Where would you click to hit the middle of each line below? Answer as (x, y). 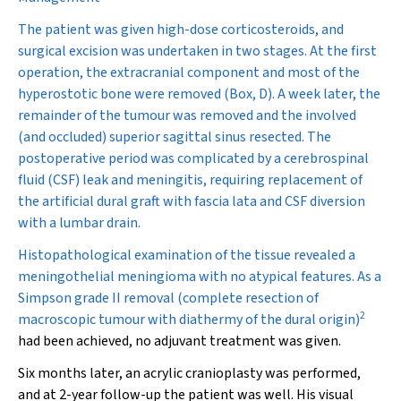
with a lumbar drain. (79, 223)
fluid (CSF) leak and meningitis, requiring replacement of (190, 180)
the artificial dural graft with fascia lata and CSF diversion (192, 201)
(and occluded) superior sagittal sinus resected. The (175, 137)
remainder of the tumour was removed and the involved (187, 115)
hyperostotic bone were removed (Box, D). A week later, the (199, 94)
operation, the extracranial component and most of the (189, 73)
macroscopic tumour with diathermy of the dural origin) (189, 320)
